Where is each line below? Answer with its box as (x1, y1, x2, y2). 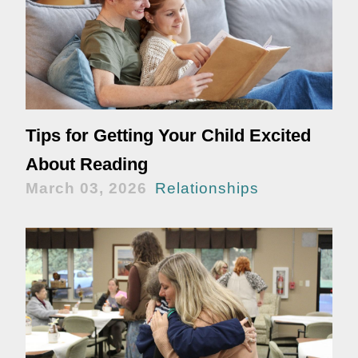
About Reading (26, 154, 148, 175)
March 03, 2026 (26, 180, 147, 197)
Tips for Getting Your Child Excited (26, 125, 311, 146)
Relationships (155, 180, 259, 197)
